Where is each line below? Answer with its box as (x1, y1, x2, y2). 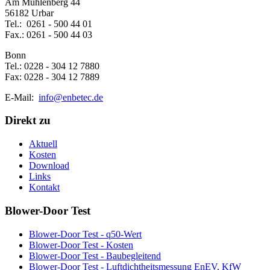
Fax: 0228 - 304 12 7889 (5, 71, 99, 82)
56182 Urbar (5, 7, 54, 18)
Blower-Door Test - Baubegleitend (29, 250, 161, 261)
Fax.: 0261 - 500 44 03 (5, 29, 92, 40)
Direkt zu (5, 114, 51, 127)
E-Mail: (5, 92, 39, 102)
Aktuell (29, 139, 57, 149)
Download (29, 160, 69, 171)
